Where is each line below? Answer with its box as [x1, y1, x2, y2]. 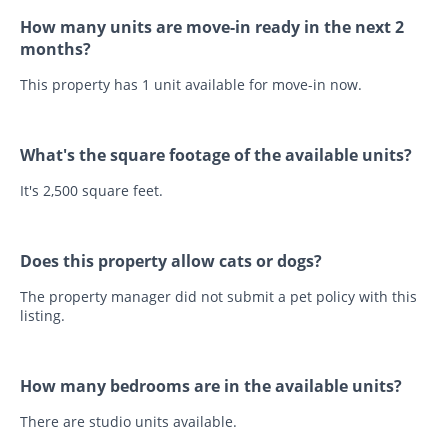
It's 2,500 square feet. [20, 181, 163, 201]
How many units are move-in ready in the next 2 [20, 16, 404, 39]
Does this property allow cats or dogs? [20, 250, 322, 273]
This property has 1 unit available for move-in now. [20, 75, 362, 95]
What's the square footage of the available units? [20, 144, 412, 167]
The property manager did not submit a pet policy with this [20, 287, 417, 307]
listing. [20, 306, 65, 326]
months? [20, 38, 91, 61]
